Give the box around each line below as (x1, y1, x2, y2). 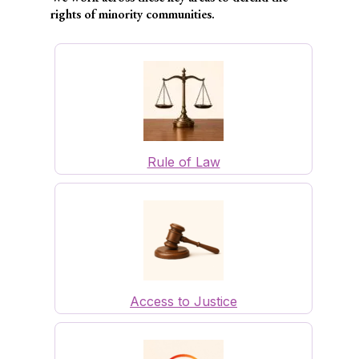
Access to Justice (130, 293, 237, 310)
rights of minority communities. (50, 6, 215, 23)
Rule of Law (147, 154, 220, 171)
